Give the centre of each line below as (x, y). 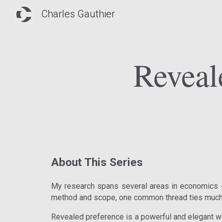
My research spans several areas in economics (136, 186)
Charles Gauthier (78, 14)
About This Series (97, 162)
